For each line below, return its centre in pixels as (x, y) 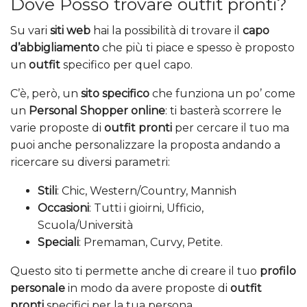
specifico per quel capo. (126, 65)
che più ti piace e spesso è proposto (197, 48)
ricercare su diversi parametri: (90, 162)
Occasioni (63, 208)
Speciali (58, 243)
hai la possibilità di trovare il (167, 31)
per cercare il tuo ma (231, 128)
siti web (70, 31)
